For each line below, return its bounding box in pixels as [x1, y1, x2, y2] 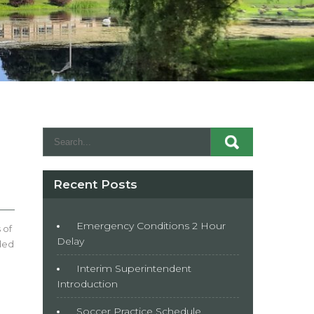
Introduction [57, 278, 118, 290]
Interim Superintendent [76, 262, 191, 275]
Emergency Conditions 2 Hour [76, 219, 226, 232]
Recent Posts [53, 177, 137, 191]
